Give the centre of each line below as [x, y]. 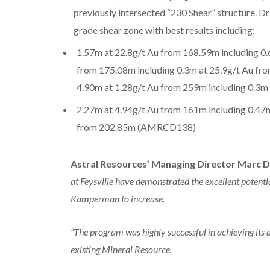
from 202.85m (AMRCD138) [136, 127]
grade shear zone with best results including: [164, 30]
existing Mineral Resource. [121, 249]
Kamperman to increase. [117, 198]
